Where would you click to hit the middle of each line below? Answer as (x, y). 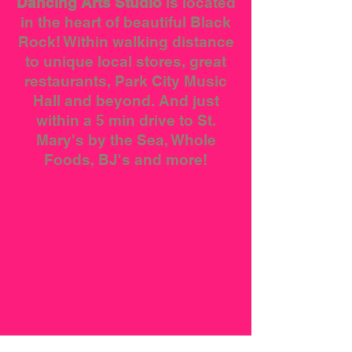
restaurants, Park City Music (126, 81)
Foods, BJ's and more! (126, 159)
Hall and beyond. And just (126, 100)
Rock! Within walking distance (126, 41)
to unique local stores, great (126, 61)
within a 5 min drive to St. (126, 120)
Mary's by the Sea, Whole (126, 139)
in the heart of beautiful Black (126, 22)
